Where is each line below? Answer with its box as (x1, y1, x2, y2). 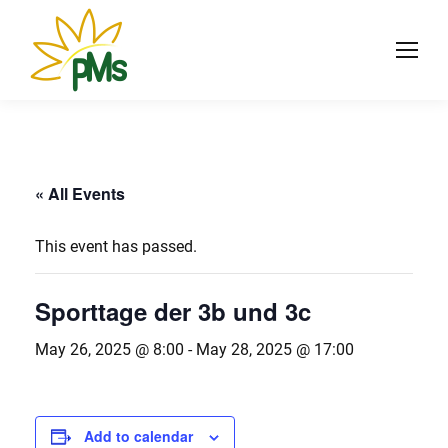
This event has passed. (35, 237, 197, 256)
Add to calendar (84, 426, 193, 446)
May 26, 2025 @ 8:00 (35, 340, 184, 359)
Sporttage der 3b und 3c (35, 294, 311, 328)
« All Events (35, 182, 125, 205)
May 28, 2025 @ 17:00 (196, 340, 354, 359)
